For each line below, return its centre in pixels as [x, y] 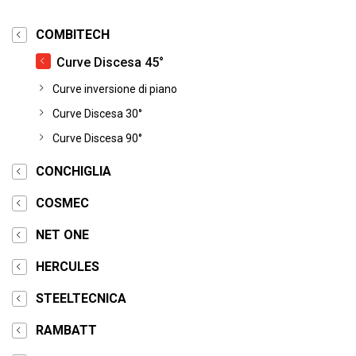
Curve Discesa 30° [97, 114]
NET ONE [62, 235]
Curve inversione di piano [115, 89]
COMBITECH [73, 35]
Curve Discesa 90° [97, 138]
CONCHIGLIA [74, 171]
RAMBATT [66, 330]
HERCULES [68, 267]
